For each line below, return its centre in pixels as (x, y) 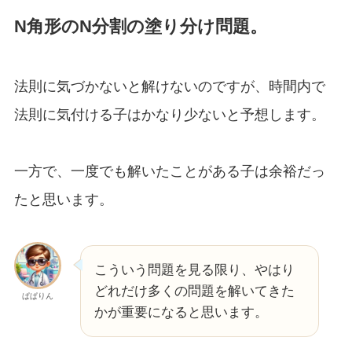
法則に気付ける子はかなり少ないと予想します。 (169, 114)
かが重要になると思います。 (181, 312)
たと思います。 (63, 199)
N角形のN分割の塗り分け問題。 (140, 27)
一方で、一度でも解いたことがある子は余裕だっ (169, 171)
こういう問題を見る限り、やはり (194, 269)
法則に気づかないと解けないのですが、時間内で (169, 86)
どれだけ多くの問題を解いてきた (194, 291)
